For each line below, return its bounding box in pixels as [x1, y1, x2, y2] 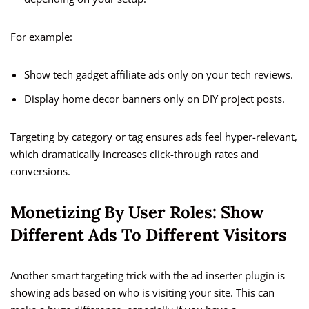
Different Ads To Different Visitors [10, 224, 287, 246]
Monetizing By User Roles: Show [10, 201, 263, 223]
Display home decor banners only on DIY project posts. [24, 92, 285, 106]
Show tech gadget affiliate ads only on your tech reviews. [24, 68, 293, 82]
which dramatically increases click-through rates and [10, 147, 259, 161]
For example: [10, 30, 72, 44]
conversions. [10, 164, 70, 179]
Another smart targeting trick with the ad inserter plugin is [10, 268, 285, 283]
